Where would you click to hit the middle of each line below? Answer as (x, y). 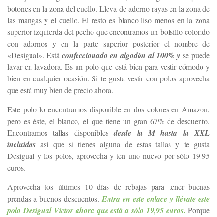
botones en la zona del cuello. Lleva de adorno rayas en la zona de (108, 9)
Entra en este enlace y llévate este (155, 199)
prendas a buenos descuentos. (53, 199)
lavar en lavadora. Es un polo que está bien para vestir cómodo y (108, 67)
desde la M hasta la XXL (162, 133)
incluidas (22, 145)
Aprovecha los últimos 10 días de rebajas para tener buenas (108, 187)
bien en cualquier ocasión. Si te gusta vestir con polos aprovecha (108, 78)
